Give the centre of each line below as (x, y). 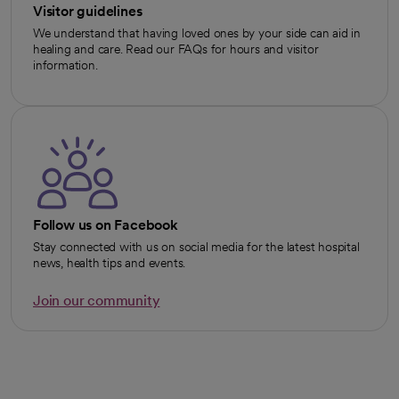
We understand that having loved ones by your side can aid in (197, 33)
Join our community (97, 301)
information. (65, 65)
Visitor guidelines (88, 12)
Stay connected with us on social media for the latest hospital (196, 247)
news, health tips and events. (110, 263)
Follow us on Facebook (106, 225)
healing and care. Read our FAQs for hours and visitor (176, 49)
